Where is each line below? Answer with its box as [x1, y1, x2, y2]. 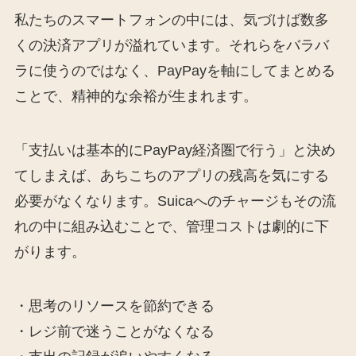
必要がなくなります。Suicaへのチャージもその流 [14, 193, 336, 210]
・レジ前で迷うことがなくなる [14, 323, 215, 339]
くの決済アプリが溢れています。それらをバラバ [14, 37, 329, 54]
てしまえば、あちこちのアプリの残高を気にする [14, 168, 329, 184]
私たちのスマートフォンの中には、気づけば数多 [14, 12, 329, 29]
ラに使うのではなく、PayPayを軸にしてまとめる [14, 63, 335, 79]
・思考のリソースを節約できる [14, 297, 215, 314]
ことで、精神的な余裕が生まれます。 [14, 88, 257, 105]
